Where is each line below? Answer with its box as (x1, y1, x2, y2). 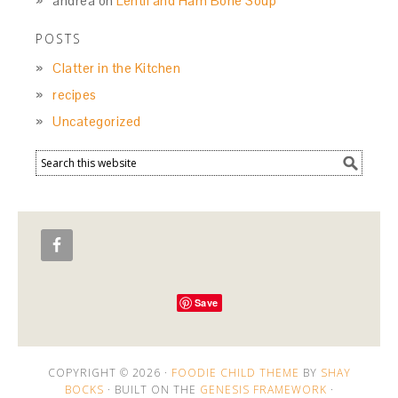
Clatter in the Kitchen (52, 60, 181, 77)
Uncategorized (52, 113, 141, 131)
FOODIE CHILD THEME (171, 365, 299, 381)
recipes (52, 86, 97, 104)
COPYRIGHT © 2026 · (47, 365, 171, 381)
